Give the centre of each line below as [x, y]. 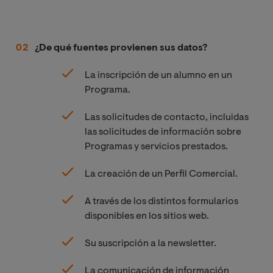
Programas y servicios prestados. [156, 147]
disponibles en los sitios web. [147, 216]
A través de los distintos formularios [161, 201]
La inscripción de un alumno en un [158, 75]
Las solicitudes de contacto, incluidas [166, 117]
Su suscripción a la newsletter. [150, 243]
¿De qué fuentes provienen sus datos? [121, 48]
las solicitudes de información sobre [163, 132]
